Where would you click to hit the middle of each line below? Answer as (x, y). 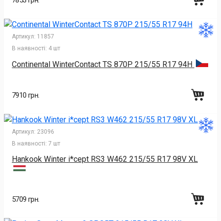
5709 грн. (26, 200)
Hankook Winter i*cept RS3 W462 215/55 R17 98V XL (105, 159)
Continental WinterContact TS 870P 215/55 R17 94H (103, 65)
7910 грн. (26, 95)
